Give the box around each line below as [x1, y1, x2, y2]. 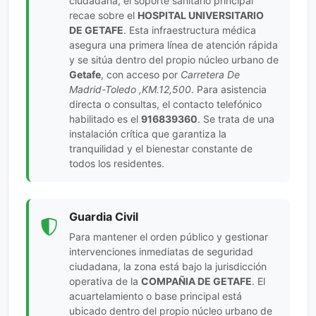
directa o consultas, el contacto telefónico [69, 97, 262, 110]
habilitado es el [69, 112, 141, 125]
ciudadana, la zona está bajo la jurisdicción [69, 260, 267, 272]
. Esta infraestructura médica [123, 23, 256, 36]
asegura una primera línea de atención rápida [69, 38, 278, 51]
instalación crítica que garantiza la [69, 127, 226, 140]
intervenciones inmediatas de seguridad [69, 245, 253, 257]
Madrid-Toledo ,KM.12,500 [69, 83, 191, 95]
